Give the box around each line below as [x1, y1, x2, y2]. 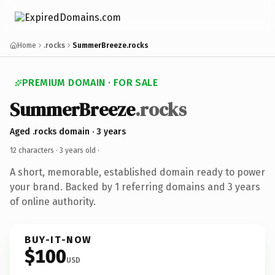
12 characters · [10, 145, 60, 155]
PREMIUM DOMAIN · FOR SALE [22, 77, 158, 88]
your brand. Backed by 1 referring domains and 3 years [10, 180, 260, 193]
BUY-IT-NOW [25, 233, 92, 246]
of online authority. [10, 195, 96, 207]
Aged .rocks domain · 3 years [10, 126, 126, 137]
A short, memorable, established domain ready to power [10, 166, 265, 178]
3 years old [60, 145, 96, 155]
